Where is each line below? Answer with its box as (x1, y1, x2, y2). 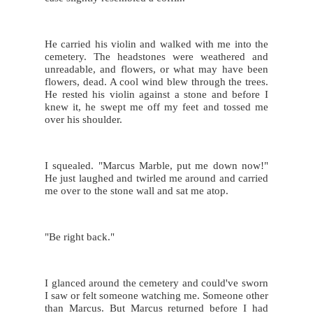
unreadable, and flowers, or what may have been (45, 63, 268, 75)
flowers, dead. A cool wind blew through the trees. (45, 75, 268, 87)
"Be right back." (45, 231, 115, 242)
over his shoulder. (45, 113, 122, 125)
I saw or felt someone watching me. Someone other (45, 289, 268, 301)
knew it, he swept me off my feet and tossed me (45, 101, 268, 112)
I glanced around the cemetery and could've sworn (45, 277, 268, 289)
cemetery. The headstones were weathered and (45, 50, 268, 62)
